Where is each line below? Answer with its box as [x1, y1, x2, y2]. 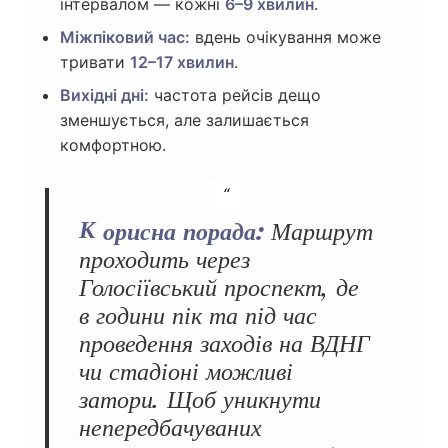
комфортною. [60, 135, 166, 156]
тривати [60, 52, 130, 73]
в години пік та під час [79, 301, 317, 331]
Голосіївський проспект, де [79, 273, 359, 303]
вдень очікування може [190, 27, 381, 48]
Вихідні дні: [60, 85, 149, 106]
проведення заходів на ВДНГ [79, 329, 370, 359]
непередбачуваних [79, 413, 262, 443]
